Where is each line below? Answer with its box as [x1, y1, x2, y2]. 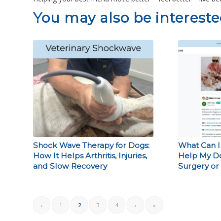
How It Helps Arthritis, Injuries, [33, 151, 147, 161]
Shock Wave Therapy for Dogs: [33, 141, 149, 150]
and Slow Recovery [33, 161, 107, 171]
